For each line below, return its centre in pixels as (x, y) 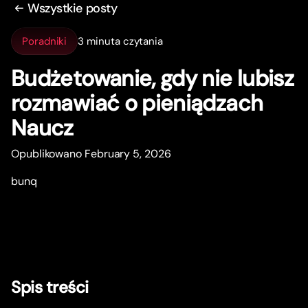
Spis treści (50, 287)
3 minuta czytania (121, 41)
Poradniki (45, 41)
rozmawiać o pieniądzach (137, 103)
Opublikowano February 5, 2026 (91, 154)
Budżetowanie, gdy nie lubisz (153, 79)
